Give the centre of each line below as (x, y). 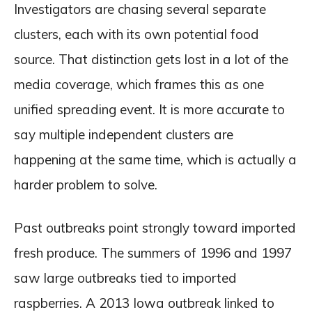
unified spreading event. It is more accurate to (149, 109)
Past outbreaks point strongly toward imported (155, 227)
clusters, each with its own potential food (136, 34)
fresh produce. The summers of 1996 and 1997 (153, 252)
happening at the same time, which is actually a (155, 159)
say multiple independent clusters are (124, 134)
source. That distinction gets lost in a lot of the (151, 59)
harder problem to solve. (86, 184)
